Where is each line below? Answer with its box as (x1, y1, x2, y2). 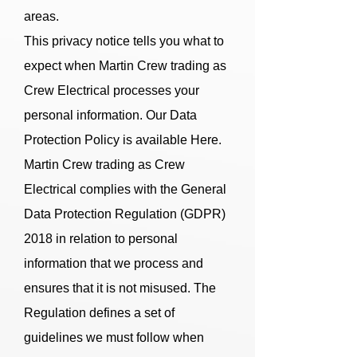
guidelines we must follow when (24, 331, 204, 344)
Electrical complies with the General (24, 182, 226, 196)
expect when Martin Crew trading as (24, 59, 226, 73)
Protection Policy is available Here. (24, 133, 222, 147)
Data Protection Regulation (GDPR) (24, 207, 226, 221)
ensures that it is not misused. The (24, 281, 216, 295)
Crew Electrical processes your (24, 84, 199, 97)
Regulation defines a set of (24, 306, 175, 320)
